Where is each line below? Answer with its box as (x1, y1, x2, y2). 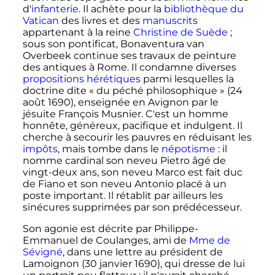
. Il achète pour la (78, 3, 164, 15)
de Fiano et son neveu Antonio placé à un (22, 178, 227, 190)
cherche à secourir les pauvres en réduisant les (22, 131, 252, 144)
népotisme (161, 143, 215, 155)
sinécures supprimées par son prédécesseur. (22, 201, 242, 214)
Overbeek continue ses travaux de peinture (22, 50, 236, 62)
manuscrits (142, 15, 198, 27)
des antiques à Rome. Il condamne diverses (22, 61, 236, 74)
